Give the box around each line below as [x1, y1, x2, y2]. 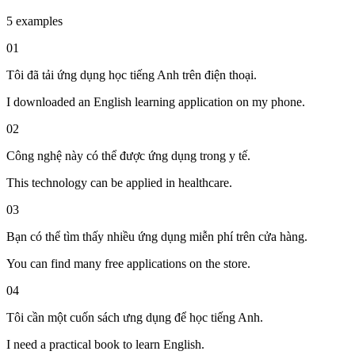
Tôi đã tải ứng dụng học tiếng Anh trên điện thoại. [6, 67, 257, 82]
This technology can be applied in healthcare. [6, 175, 232, 189]
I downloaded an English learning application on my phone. [6, 94, 305, 109]
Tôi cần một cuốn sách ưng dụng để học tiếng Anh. [6, 310, 263, 324]
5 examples [6, 13, 63, 28]
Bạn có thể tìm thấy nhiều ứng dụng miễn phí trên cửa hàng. [6, 229, 307, 243]
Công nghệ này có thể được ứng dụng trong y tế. [6, 148, 250, 162]
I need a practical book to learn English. [6, 337, 204, 351]
